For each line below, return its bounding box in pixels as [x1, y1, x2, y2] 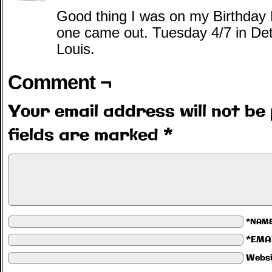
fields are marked [8, 124, 163, 148]
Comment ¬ [8, 71, 111, 93]
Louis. [56, 41, 95, 57]
